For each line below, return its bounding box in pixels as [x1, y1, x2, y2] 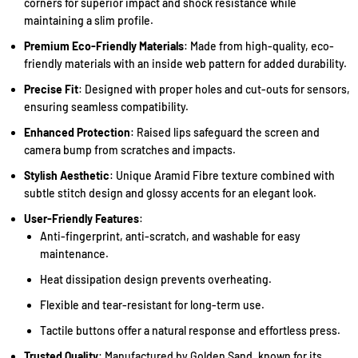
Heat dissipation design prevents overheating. [40, 272, 272, 286]
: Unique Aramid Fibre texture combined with [109, 169, 335, 182]
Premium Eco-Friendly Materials [24, 39, 184, 53]
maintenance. [40, 247, 109, 261]
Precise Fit [24, 82, 78, 96]
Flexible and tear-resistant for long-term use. [40, 298, 265, 312]
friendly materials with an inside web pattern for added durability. [24, 57, 347, 70]
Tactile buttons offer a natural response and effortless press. [40, 324, 340, 337]
